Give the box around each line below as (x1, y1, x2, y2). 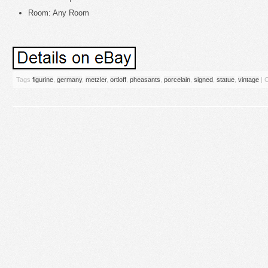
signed (194, 75, 213, 83)
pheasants (130, 75, 160, 83)
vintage (238, 75, 259, 83)
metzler (86, 75, 106, 83)
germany (57, 75, 82, 83)
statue (217, 75, 234, 83)
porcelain (164, 75, 190, 83)
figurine (32, 75, 53, 83)
